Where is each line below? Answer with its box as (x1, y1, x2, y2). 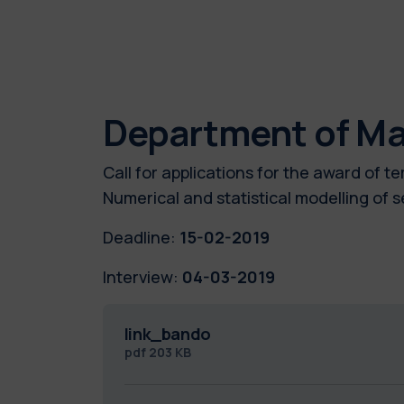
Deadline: (102, 225, 176, 248)
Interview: (102, 265, 179, 288)
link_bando (124, 322, 212, 344)
